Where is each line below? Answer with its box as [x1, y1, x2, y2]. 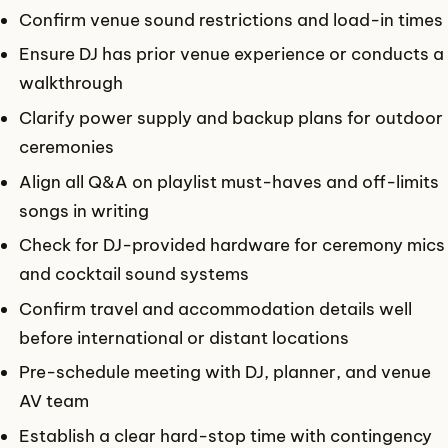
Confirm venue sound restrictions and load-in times [19, 8, 444, 30]
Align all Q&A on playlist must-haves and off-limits [19, 170, 440, 192]
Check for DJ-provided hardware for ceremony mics [19, 234, 446, 256]
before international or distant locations [19, 326, 350, 348]
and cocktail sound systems [19, 263, 250, 285]
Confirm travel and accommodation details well [19, 297, 413, 319]
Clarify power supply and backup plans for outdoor [19, 106, 444, 128]
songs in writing [19, 199, 150, 221]
